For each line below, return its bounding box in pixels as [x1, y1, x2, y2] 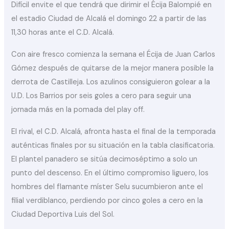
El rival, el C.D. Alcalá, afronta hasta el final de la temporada [11, 127, 216, 137]
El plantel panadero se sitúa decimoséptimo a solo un [11, 154, 198, 165]
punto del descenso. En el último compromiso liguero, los [11, 168, 209, 178]
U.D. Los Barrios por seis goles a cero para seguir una [11, 91, 192, 101]
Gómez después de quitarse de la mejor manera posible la [11, 63, 214, 74]
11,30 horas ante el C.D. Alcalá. [11, 28, 114, 38]
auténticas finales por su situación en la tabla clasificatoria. [11, 141, 215, 151]
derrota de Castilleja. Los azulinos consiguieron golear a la [11, 77, 211, 87]
